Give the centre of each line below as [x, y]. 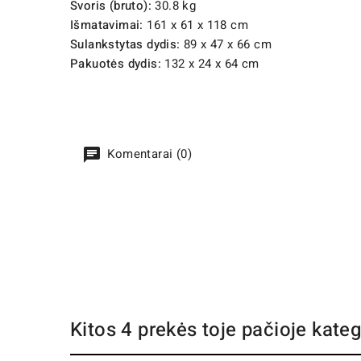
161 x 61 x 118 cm [196, 25]
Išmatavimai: [107, 25]
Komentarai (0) [148, 154]
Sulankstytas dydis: [125, 45]
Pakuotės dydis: [116, 64]
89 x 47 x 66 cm [226, 45]
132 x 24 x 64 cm [210, 64]
